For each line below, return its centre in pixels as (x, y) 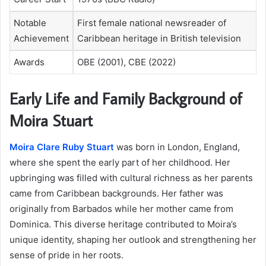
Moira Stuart (51, 121)
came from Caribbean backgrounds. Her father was (116, 193)
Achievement (41, 38)
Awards (29, 62)
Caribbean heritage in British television (159, 38)
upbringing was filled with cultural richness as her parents (131, 178)
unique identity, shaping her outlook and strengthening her (133, 239)
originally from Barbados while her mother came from (121, 208)
